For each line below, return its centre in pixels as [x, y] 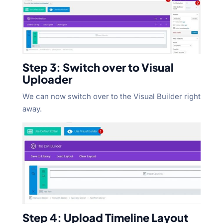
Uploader [47, 79]
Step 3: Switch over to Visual [98, 67]
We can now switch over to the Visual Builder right [111, 96]
